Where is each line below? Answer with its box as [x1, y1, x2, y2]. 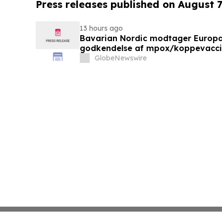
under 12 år [79, 53, 126, 63]
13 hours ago [79, 24, 123, 33]
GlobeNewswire [94, 54, 147, 63]
